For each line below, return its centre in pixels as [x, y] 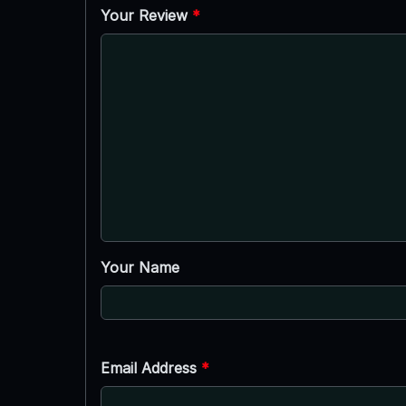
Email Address [150, 367]
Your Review [146, 15]
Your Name [140, 267]
